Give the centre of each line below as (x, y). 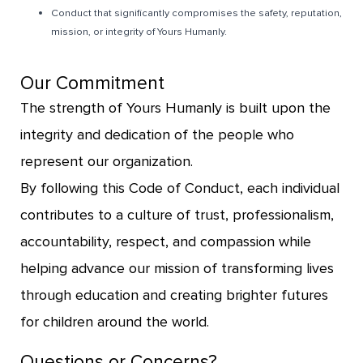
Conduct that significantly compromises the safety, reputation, (197, 13)
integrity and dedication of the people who (157, 135)
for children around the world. (115, 322)
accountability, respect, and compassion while (166, 242)
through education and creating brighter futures (174, 295)
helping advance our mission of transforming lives (177, 269)
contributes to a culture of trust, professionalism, (177, 215)
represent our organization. (107, 162)
